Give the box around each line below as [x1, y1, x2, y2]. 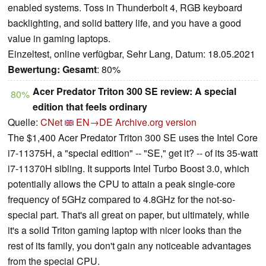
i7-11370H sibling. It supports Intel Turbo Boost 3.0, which [8, 161, 249, 175]
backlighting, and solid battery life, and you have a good [8, 15, 241, 30]
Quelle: [8, 115, 40, 129]
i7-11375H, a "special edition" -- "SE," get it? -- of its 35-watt [8, 145, 258, 160]
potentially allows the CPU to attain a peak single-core [8, 176, 235, 191]
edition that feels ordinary [33, 99, 147, 113]
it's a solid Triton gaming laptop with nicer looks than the [8, 223, 242, 237]
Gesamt [62, 62, 97, 76]
